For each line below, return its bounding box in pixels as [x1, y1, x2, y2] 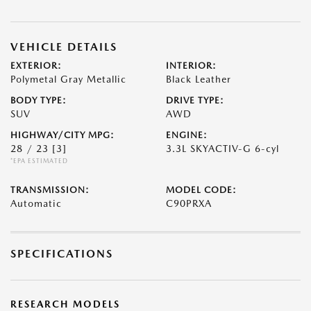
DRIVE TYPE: [166, 95, 224, 106]
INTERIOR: [166, 60, 217, 71]
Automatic [10, 198, 62, 209]
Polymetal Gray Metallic [10, 74, 126, 85]
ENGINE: [166, 130, 208, 140]
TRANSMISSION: [10, 185, 90, 195]
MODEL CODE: [166, 185, 237, 195]
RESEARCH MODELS [10, 299, 120, 310]
